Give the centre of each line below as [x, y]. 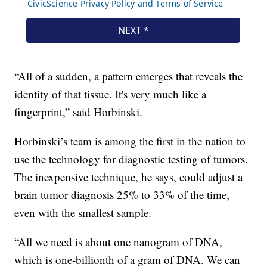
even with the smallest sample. [83, 212]
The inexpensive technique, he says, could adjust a [129, 176]
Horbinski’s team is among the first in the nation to [130, 141]
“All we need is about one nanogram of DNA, [119, 241]
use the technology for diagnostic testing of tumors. [131, 159]
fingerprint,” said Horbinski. [79, 111]
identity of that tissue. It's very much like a [111, 94]
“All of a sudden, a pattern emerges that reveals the [129, 76]
